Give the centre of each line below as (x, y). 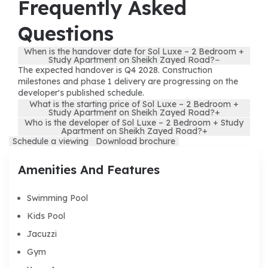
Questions (66, 33)
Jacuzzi (42, 234)
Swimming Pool (57, 198)
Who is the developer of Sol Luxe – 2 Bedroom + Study (134, 122)
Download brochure (135, 141)
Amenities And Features (89, 169)
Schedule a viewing (51, 141)
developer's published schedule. (81, 92)
